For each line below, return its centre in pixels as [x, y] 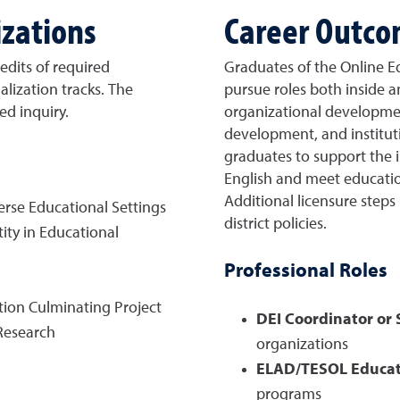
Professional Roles [306, 271]
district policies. [275, 224]
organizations [302, 345]
